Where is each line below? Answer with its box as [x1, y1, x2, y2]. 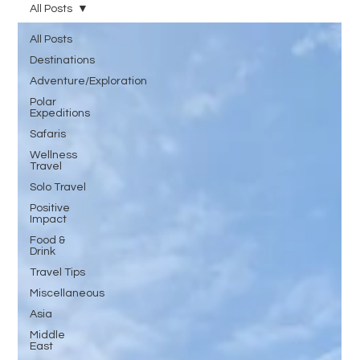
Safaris [30, 129, 67, 141]
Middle [30, 329, 66, 342]
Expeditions [30, 108, 91, 120]
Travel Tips [30, 267, 86, 279]
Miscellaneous [30, 288, 105, 300]
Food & [30, 235, 66, 247]
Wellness [30, 149, 78, 162]
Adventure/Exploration [30, 76, 148, 88]
